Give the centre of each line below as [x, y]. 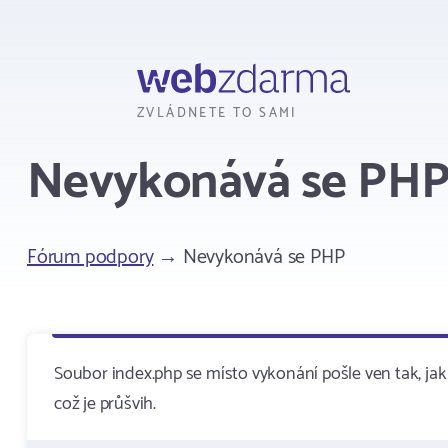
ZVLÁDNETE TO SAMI [217, 113]
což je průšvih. [105, 404]
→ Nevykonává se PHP [249, 257]
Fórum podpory [90, 257]
